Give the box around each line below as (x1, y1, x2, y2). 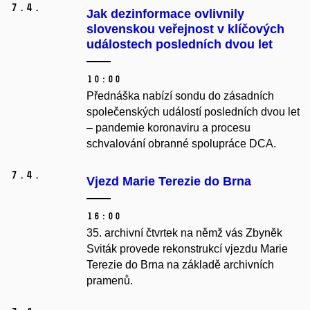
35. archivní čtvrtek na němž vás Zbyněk (86, 227, 282, 239)
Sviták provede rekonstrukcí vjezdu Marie (86, 243, 288, 255)
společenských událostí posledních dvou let (86, 106, 300, 118)
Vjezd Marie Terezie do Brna (86, 174, 251, 189)
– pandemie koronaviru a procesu (86, 122, 250, 134)
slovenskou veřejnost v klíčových (86, 22, 284, 37)
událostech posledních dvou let (86, 37, 273, 52)
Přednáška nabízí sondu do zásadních (86, 90, 274, 102)
